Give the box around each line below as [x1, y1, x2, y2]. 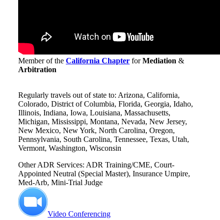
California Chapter [66, 56, 130, 65]
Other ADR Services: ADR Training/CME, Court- [18, 161, 174, 169]
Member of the [18, 56, 66, 65]
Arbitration [18, 65, 56, 74]
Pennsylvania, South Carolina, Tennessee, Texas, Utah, [18, 135, 189, 144]
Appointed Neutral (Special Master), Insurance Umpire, [18, 169, 190, 178]
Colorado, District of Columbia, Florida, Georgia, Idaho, [18, 100, 193, 109]
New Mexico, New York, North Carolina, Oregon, [18, 126, 175, 135]
